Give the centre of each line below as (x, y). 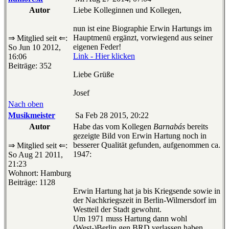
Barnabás (169, 127)
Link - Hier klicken (104, 56)
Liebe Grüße (94, 75)
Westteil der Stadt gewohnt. (117, 210)
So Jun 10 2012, (35, 48)
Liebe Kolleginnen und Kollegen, (127, 10)
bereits (197, 127)
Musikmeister (32, 116)
